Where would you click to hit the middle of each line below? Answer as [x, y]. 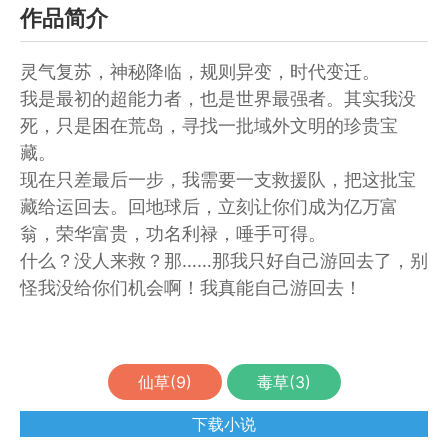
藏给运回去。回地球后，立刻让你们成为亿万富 [209, 206]
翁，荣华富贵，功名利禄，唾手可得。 [173, 233]
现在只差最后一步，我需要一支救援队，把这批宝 [218, 179]
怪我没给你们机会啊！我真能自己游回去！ [191, 287]
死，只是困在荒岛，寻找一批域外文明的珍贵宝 [209, 125]
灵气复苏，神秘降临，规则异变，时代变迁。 [200, 71]
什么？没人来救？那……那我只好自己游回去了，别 [224, 260]
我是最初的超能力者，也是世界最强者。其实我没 [218, 98]
